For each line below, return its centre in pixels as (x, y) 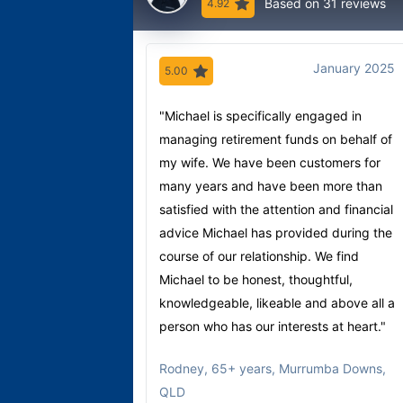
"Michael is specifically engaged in (260, 115)
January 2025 (354, 67)
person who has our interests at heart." (273, 326)
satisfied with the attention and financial (276, 209)
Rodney (182, 368)
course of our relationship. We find (259, 255)
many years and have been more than (271, 185)
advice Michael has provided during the (276, 232)
